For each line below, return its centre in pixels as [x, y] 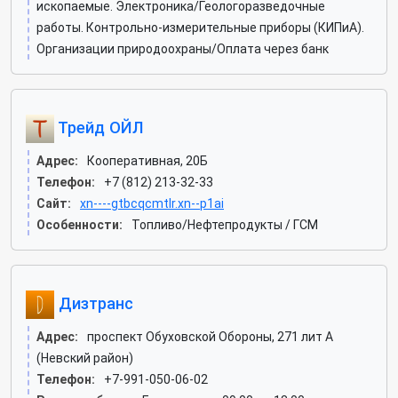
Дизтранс [94, 303]
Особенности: [80, 225]
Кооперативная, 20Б [147, 161]
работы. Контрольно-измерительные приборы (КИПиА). [200, 28]
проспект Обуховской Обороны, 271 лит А [210, 337]
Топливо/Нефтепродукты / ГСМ [225, 225]
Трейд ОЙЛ [99, 127]
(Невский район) [85, 358]
